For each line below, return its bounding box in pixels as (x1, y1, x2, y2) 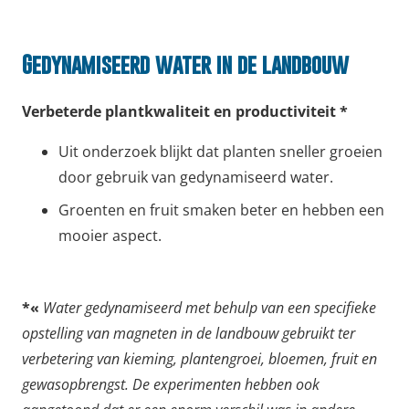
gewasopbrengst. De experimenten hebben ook (22, 374, 320, 395)
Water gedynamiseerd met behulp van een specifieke (43, 298, 376, 319)
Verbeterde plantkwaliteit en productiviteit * (22, 100, 351, 121)
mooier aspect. (58, 225, 162, 246)
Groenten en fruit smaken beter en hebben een (58, 199, 384, 220)
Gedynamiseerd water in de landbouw (22, 50, 354, 78)
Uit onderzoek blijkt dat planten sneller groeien (58, 141, 383, 162)
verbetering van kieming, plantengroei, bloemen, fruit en (22, 349, 377, 370)
